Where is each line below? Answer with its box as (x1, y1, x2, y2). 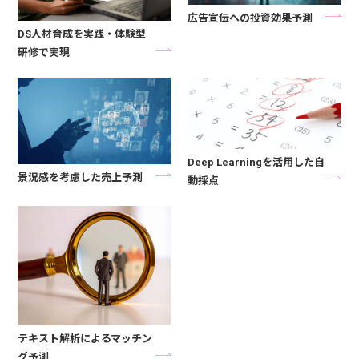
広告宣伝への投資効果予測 (188, 12, 313, 25)
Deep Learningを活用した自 (188, 155, 325, 168)
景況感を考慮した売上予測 (18, 171, 143, 184)
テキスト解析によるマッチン (18, 332, 153, 345)
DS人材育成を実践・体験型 (18, 28, 147, 41)
